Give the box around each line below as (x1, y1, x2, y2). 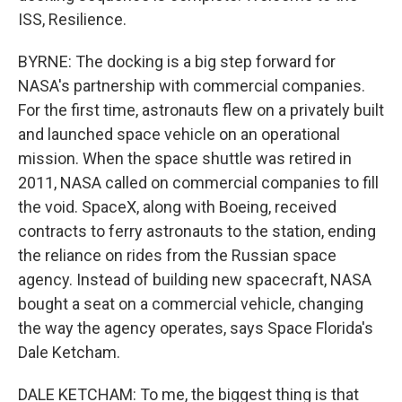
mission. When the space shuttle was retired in (18, 149, 352, 168)
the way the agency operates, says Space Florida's (18, 319, 373, 337)
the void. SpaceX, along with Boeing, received (18, 197, 336, 216)
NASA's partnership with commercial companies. (18, 76, 365, 95)
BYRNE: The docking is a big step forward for (18, 52, 336, 71)
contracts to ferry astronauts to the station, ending (18, 222, 376, 240)
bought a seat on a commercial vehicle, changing (18, 294, 363, 313)
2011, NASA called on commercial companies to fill (18, 173, 379, 192)
